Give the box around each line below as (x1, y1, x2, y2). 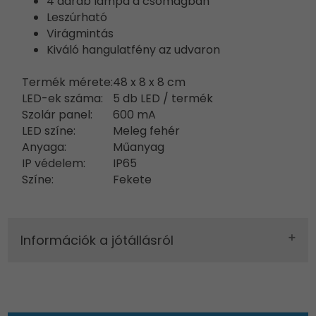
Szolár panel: (22, 107, 93, 123)
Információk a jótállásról (20, 231, 174, 250)
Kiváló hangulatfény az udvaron (47, 42, 221, 59)
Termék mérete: (22, 74, 114, 91)
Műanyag (113, 139, 165, 156)
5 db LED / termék (113, 90, 214, 107)
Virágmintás (47, 25, 114, 42)
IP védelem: (22, 155, 86, 172)
